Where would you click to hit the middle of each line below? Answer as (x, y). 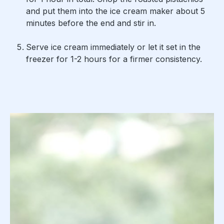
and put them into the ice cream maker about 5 (115, 11)
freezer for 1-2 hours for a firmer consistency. (114, 59)
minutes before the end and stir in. (92, 23)
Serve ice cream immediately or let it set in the (113, 47)
